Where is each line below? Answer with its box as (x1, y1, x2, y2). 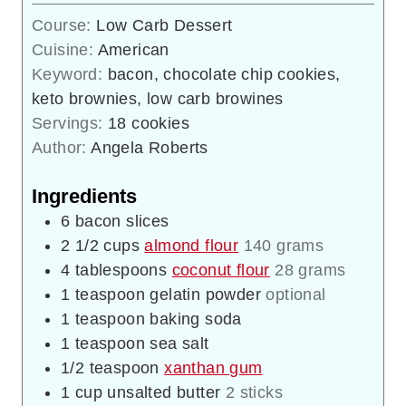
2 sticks (225, 382, 284, 401)
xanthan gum (164, 358, 263, 377)
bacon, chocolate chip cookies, (107, 64, 341, 83)
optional (266, 285, 326, 304)
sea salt (150, 333, 209, 353)
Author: (32, 138, 92, 157)
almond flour (144, 236, 239, 255)
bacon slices (74, 211, 169, 230)
